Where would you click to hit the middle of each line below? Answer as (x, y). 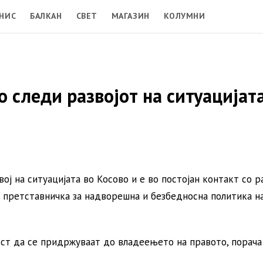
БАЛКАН (46, 16)
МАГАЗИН (130, 16)
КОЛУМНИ (184, 16)
